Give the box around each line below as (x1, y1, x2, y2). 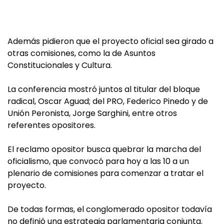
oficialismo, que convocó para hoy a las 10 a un (7, 155, 189, 167)
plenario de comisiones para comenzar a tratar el (7, 167, 203, 179)
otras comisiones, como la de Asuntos (7, 47, 155, 59)
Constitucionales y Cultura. (7, 59, 112, 71)
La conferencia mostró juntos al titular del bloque (7, 83, 200, 95)
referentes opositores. (7, 119, 95, 131)
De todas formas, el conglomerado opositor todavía (7, 203, 212, 215)
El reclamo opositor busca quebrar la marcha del (7, 143, 201, 155)
